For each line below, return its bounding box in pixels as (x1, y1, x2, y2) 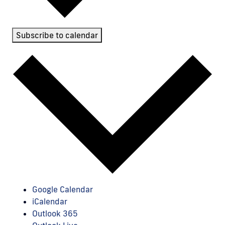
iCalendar (32, 196, 67, 207)
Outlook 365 (32, 208, 78, 219)
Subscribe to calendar (16, 30, 98, 41)
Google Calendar (32, 184, 93, 195)
